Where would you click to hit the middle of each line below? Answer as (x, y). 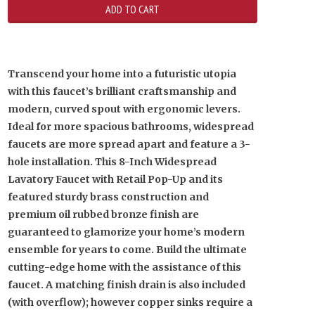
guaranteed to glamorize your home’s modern (126, 232)
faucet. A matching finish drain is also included (127, 285)
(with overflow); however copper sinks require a (130, 302)
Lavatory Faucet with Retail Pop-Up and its (115, 179)
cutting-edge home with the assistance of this (124, 267)
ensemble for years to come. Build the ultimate (127, 250)
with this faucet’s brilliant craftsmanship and (122, 91)
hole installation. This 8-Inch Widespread (112, 162)
